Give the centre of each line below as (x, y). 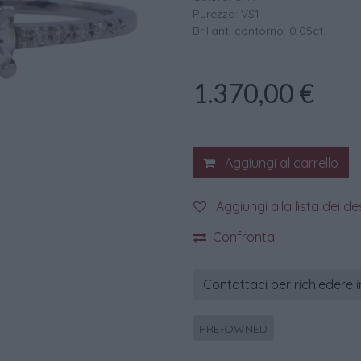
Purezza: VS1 (226, 14)
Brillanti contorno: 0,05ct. (259, 31)
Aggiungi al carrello (280, 163)
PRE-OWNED (233, 329)
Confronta (244, 237)
